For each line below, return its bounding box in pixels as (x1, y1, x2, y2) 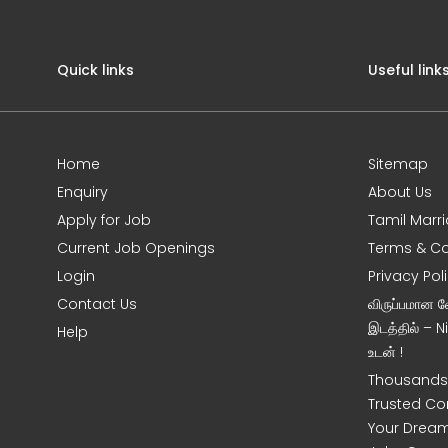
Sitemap (368, 154, 429, 174)
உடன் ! (368, 342, 404, 362)
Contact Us (57, 294, 138, 314)
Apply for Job (57, 210, 152, 230)
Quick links (57, 60, 135, 80)
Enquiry (57, 182, 109, 202)
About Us (368, 182, 433, 202)
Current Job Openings (57, 238, 216, 258)
